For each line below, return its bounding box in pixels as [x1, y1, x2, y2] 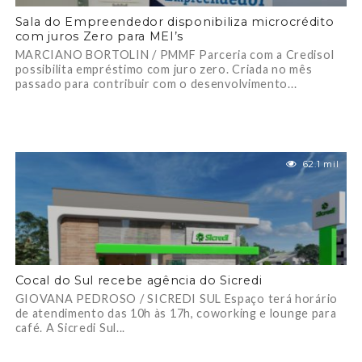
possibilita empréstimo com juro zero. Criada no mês [15, 62, 313, 76]
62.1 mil [302, 158, 339, 170]
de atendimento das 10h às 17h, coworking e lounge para [15, 306, 337, 320]
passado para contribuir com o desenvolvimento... [15, 77, 297, 90]
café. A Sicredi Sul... [15, 321, 126, 335]
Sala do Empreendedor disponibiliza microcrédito [15, 15, 335, 29]
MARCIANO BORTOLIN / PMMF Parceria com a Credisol [15, 48, 335, 61]
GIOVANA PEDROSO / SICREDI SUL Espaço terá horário [15, 292, 338, 305]
